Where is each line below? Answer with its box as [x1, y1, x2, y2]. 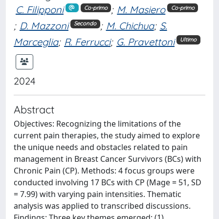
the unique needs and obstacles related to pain [14, 141, 188, 153]
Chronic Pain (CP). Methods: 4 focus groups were [14, 165, 195, 176]
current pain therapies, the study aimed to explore [14, 130, 200, 141]
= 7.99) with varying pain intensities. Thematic [14, 188, 181, 199]
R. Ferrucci [64, 35, 110, 48]
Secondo [74, 20, 97, 27]
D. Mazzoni [20, 19, 68, 32]
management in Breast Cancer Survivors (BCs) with [14, 153, 201, 164]
